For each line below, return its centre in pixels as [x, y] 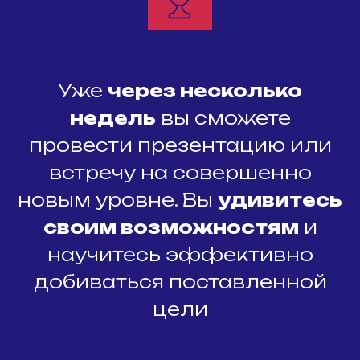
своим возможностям [171, 227]
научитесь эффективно [180, 254]
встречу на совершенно [180, 172]
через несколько [205, 90]
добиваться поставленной [180, 282]
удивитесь [280, 200]
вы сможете [223, 118]
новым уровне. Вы [118, 200]
